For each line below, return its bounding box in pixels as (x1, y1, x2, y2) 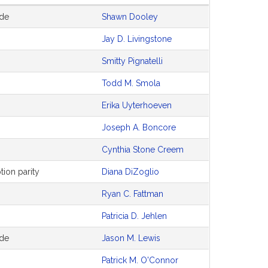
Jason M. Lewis (102, 233, 160, 243)
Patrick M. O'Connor (102, 255, 178, 265)
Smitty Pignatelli (102, 56, 163, 66)
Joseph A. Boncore (102, 123, 176, 132)
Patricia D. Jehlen (102, 211, 167, 221)
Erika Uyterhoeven (102, 100, 172, 110)
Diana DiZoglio (102, 167, 159, 176)
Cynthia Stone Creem (102, 145, 184, 154)
